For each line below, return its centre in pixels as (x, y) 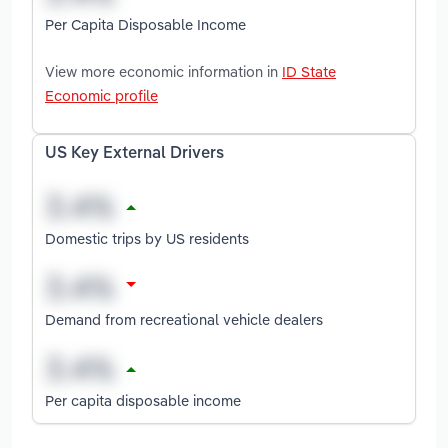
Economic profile (101, 95)
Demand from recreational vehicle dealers (184, 319)
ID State (309, 71)
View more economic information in (163, 71)
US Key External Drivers (134, 153)
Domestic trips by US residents (147, 238)
